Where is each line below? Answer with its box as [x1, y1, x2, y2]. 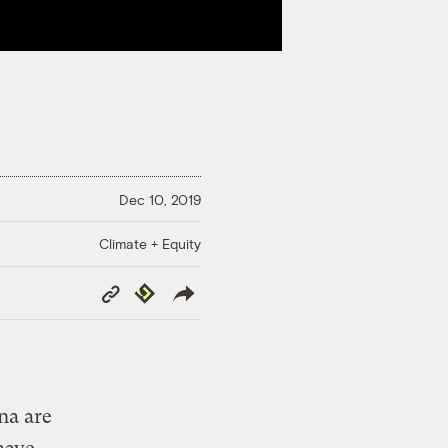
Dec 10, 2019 [119, 190, 201, 208]
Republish [130, 281, 193, 299]
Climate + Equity [99, 235, 201, 253]
